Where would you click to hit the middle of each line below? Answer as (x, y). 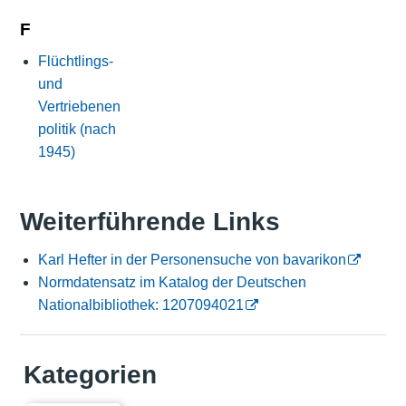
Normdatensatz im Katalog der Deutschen (172, 283)
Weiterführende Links (150, 222)
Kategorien (90, 375)
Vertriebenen (79, 106)
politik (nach (77, 129)
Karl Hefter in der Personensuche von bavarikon (192, 260)
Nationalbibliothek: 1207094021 (140, 305)
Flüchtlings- (75, 61)
